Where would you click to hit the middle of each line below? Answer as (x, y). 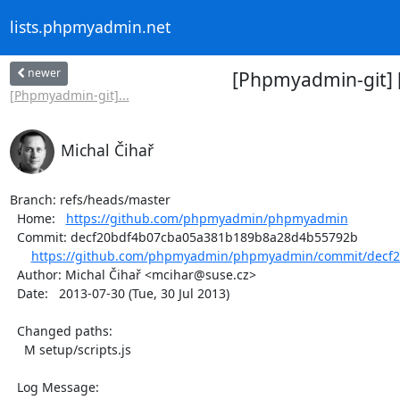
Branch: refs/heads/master (90, 199)
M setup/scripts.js (17, 349)
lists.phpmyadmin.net (90, 27)
